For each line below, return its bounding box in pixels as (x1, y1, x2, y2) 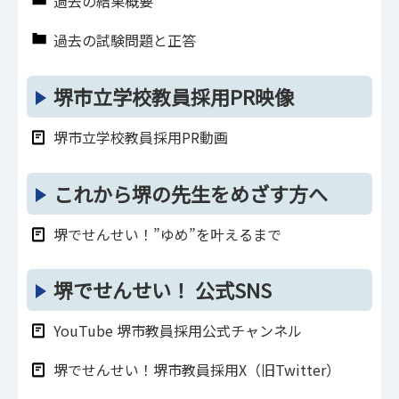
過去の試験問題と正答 (53, 29, 196, 52)
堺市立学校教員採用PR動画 (53, 126, 228, 149)
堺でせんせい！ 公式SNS (53, 275, 272, 305)
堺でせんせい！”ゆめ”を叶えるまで (53, 223, 281, 245)
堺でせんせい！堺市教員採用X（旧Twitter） (53, 359, 340, 381)
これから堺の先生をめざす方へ (53, 178, 328, 208)
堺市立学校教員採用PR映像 (53, 82, 294, 111)
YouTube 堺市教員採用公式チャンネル (53, 320, 302, 342)
